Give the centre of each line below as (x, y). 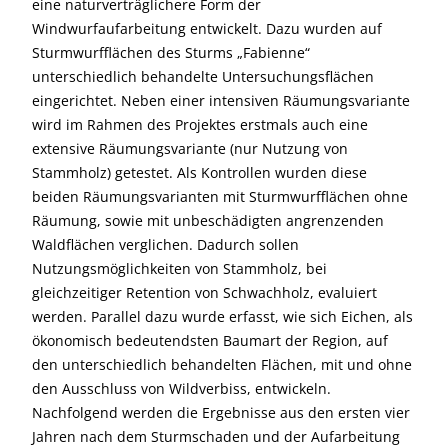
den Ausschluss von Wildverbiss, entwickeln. (181, 388)
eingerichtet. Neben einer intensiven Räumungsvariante (221, 100)
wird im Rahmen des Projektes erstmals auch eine (200, 124)
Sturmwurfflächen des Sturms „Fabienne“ (171, 52)
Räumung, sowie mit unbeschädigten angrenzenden (208, 220)
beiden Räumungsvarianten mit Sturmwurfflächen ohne (220, 196)
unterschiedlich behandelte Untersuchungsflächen (203, 76)
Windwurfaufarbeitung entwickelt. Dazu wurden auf (207, 28)
